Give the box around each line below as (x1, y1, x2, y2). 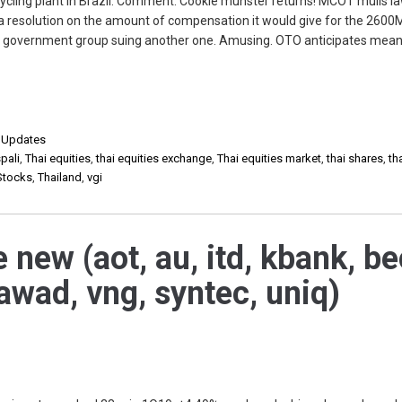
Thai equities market (217, 152, 322, 165)
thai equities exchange (96, 152, 213, 165)
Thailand (38, 170, 83, 184)
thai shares (327, 152, 384, 165)
